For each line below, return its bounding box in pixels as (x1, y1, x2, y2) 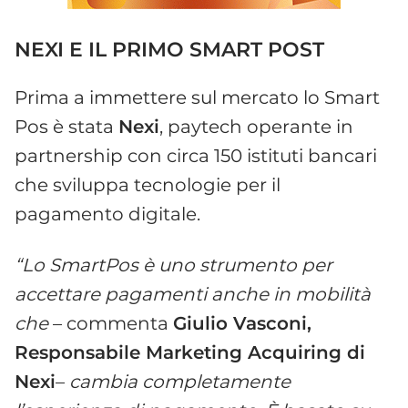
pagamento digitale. (15, 202, 200, 225)
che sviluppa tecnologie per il (15, 173, 280, 196)
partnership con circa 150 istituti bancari (15, 144, 377, 167)
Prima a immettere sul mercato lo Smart (15, 86, 380, 108)
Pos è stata (15, 115, 118, 138)
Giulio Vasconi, (173, 311, 311, 334)
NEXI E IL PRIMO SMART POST (15, 36, 324, 62)
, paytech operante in (159, 115, 353, 138)
